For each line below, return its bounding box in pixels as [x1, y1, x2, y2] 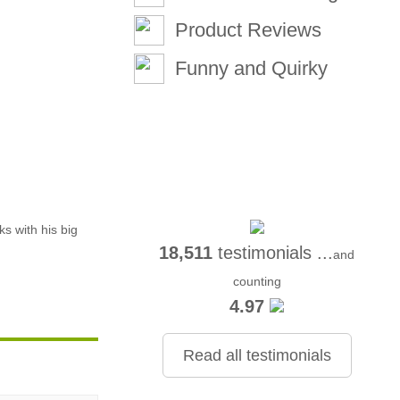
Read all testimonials [182, 346, 331, 364]
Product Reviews [175, 19, 322, 41]
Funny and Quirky [175, 57, 329, 79]
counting [232, 274, 281, 288]
